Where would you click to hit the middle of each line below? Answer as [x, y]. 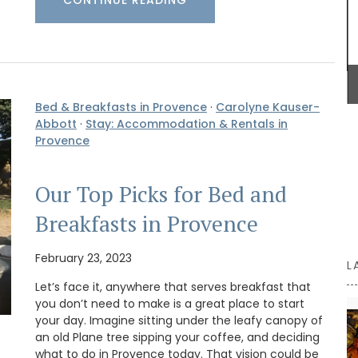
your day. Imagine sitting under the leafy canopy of [179, 321]
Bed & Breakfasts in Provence [121, 107]
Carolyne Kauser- [268, 107]
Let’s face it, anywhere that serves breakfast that [173, 287]
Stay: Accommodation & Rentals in [187, 123]
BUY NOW [203, 52]
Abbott [56, 123]
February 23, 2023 [84, 259]
